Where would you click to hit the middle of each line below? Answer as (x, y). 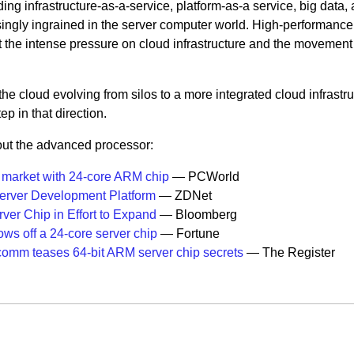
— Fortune (188, 233)
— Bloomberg (196, 215)
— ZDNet (183, 196)
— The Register (289, 252)
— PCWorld (204, 177)
